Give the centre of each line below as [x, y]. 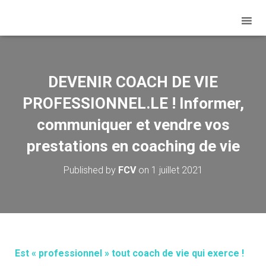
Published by [91, 170]
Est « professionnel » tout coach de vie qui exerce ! [129, 253]
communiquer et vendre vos [133, 125]
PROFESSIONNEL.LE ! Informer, [133, 103]
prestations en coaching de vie [133, 146]
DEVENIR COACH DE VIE [133, 82]
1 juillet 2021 [177, 170]
